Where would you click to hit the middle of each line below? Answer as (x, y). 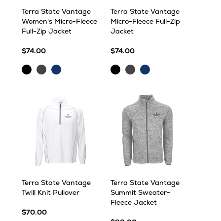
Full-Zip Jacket (47, 31)
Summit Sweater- (140, 192)
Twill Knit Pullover (51, 192)
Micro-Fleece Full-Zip (145, 21)
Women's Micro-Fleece (59, 21)
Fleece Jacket (134, 202)
